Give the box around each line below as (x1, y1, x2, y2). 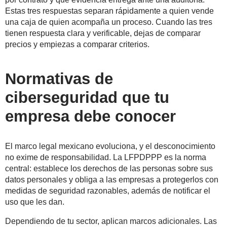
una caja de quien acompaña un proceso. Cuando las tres (5, 18, 212, 27)
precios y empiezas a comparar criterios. (5, 40, 149, 49)
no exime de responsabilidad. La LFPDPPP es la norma (5, 153, 206, 162)
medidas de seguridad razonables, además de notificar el (5, 186, 210, 196)
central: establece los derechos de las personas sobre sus (5, 164, 213, 173)
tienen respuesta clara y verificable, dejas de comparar (5, 29, 201, 38)
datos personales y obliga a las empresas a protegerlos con (5, 175, 218, 184)
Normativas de (5, 70, 113, 88)
